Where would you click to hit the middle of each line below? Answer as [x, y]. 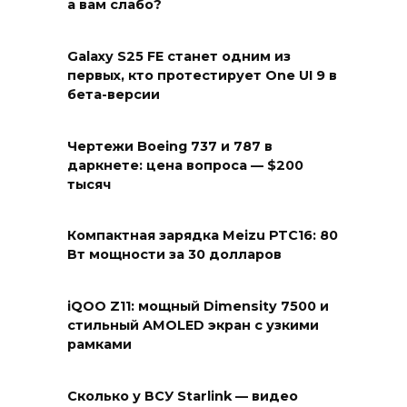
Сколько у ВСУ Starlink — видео [183, 397]
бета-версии [114, 95]
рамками [99, 345]
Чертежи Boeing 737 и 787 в [170, 147]
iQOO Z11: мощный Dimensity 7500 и [198, 307]
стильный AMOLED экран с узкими [193, 326]
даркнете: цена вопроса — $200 [185, 166]
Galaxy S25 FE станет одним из [179, 57]
